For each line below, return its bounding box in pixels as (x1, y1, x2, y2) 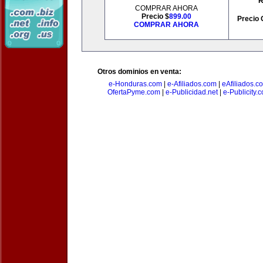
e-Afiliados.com (167, 80, 217, 88)
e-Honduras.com (108, 80, 162, 88)
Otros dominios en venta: (97, 68, 181, 76)
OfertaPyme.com (107, 88, 160, 96)
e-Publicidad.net (165, 88, 218, 96)
